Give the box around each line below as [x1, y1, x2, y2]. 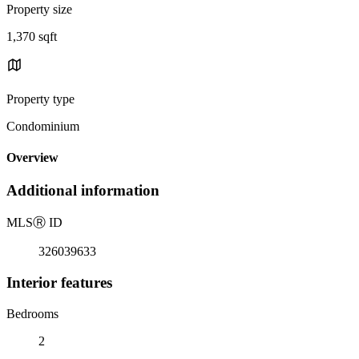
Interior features [6, 273, 112, 291]
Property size [6, 2, 72, 16]
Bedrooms [6, 306, 58, 321]
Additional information [6, 182, 159, 200]
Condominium [6, 119, 79, 133]
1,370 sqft [6, 29, 57, 43]
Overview [6, 151, 58, 165]
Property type [6, 91, 75, 106]
